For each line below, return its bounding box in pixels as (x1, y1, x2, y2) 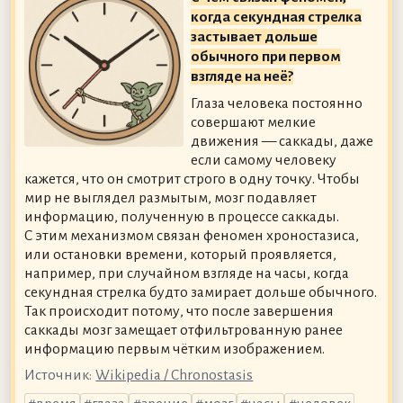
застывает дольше (191, 28, 318, 45)
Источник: (23, 367, 92, 384)
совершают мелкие (191, 113, 317, 130)
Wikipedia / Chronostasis (95, 367, 254, 384)
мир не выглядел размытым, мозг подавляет (23, 189, 317, 206)
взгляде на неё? (191, 67, 294, 85)
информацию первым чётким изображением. (23, 340, 325, 357)
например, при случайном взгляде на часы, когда (23, 264, 349, 282)
